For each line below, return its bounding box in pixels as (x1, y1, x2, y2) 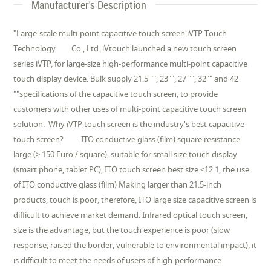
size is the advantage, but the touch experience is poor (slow (13, 224, 230, 235)
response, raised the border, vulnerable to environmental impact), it (13, 239, 257, 250)
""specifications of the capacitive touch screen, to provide (13, 88, 218, 99)
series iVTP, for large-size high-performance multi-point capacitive (13, 57, 248, 69)
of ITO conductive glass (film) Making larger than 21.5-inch (13, 178, 222, 190)
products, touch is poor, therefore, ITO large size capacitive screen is (13, 194, 257, 205)
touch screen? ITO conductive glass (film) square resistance (13, 133, 241, 145)
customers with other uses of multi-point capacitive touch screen (13, 103, 247, 114)
